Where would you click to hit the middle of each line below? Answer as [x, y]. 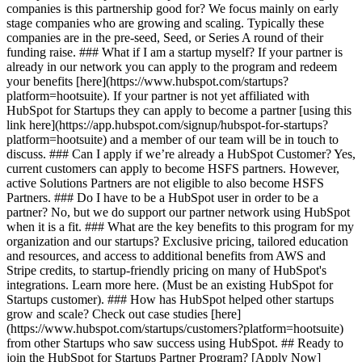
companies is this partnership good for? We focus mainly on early [173, 8]
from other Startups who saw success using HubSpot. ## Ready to [175, 343]
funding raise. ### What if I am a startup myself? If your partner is [175, 52]
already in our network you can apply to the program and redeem [172, 67]
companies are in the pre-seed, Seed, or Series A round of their [165, 38]
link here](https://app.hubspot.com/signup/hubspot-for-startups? [167, 125]
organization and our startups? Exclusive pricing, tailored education [177, 241]
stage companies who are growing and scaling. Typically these [165, 23]
